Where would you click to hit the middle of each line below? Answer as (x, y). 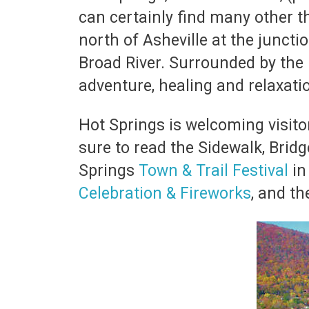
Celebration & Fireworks (165, 193)
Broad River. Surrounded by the (193, 63)
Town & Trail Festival (213, 171)
